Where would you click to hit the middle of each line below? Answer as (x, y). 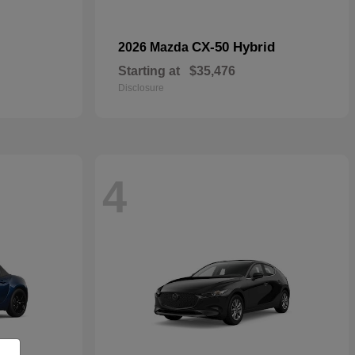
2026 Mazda (155, 47)
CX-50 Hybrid (233, 47)
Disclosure (141, 88)
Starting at (149, 71)
